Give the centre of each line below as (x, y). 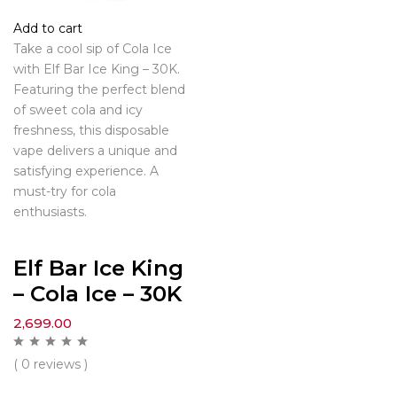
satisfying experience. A (86, 171)
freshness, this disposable (91, 130)
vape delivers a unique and (95, 151)
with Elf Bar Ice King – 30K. (97, 69)
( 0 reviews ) (51, 364)
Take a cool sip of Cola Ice (93, 49)
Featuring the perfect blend (99, 90)
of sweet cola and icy (78, 110)
